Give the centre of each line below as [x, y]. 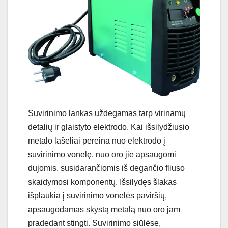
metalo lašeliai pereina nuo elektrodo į [97, 141]
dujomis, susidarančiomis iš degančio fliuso [106, 168]
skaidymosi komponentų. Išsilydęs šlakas [102, 182]
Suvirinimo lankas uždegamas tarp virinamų [107, 113]
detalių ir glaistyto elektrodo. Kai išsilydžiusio [109, 127]
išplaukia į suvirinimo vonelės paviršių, [97, 196]
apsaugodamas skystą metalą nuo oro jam [104, 210]
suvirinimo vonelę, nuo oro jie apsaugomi [102, 155]
